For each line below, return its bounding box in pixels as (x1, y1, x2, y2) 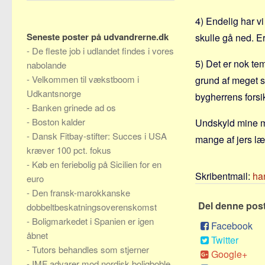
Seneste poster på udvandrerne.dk (27, 30, 169, 43)
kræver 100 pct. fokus (27, 144, 111, 156)
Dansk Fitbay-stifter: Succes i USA (32, 130, 167, 142)
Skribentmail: (195, 169, 253, 183)
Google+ (211, 247, 247, 261)
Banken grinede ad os (32, 101, 116, 114)
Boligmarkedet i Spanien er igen (32, 215, 154, 227)
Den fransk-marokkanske (32, 186, 130, 199)
